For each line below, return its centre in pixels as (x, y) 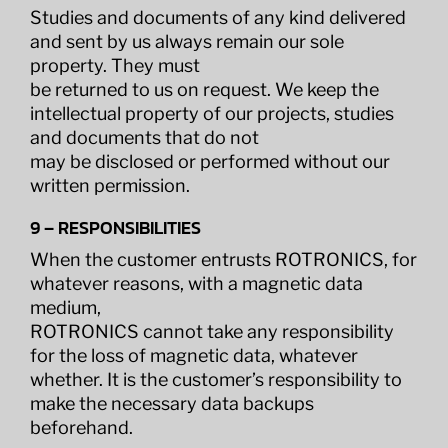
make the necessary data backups (171, 403)
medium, (65, 307)
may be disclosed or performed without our (209, 161)
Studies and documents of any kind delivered (217, 17)
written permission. (109, 185)
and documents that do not (144, 137)
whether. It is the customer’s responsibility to (215, 379)
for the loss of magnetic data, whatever (193, 355)
